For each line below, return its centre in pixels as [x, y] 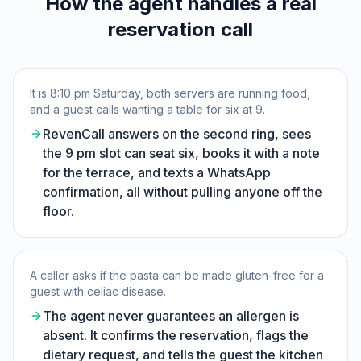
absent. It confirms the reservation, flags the [176, 335]
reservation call [180, 29]
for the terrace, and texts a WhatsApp [157, 172]
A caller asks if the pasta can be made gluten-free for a [177, 275]
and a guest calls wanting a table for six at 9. [147, 109]
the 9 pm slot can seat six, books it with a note [181, 153]
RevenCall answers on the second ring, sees [177, 134]
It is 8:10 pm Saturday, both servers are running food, [170, 93]
